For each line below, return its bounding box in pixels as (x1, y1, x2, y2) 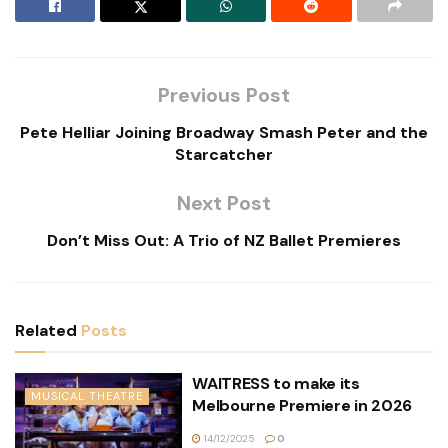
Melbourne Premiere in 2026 (192, 394, 412, 416)
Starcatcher (175, 143, 273, 165)
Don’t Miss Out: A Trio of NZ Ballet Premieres (47, 229, 401, 251)
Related (15, 319, 77, 341)
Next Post (177, 189, 271, 216)
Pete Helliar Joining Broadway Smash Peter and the (20, 121, 428, 143)
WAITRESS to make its (192, 372, 360, 394)
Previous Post (158, 81, 290, 108)
